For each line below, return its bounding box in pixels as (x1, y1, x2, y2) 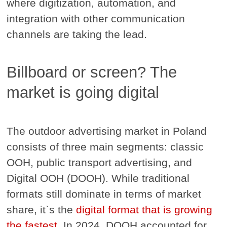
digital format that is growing (76, 203, 213, 215)
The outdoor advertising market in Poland (7, 125, 207, 137)
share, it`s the (7, 203, 77, 215)
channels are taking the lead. (7, 28, 147, 40)
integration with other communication (7, 12, 185, 24)
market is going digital (7, 83, 160, 101)
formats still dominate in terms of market (7, 187, 202, 200)
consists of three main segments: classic (7, 140, 204, 153)
